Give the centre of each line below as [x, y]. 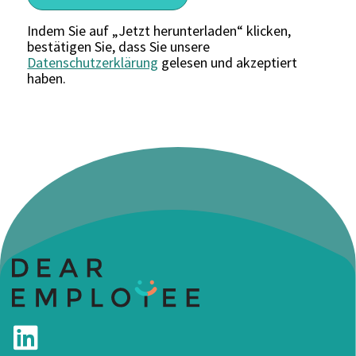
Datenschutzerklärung [93, 62]
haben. [47, 78]
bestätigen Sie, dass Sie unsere [119, 46]
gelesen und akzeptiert [228, 62]
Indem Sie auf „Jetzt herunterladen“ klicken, [159, 30]
